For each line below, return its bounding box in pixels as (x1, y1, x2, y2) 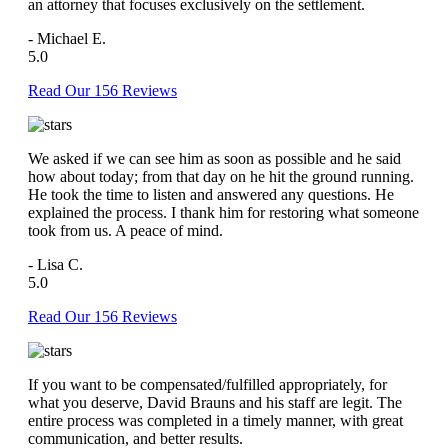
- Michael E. (28, 29, 106, 47)
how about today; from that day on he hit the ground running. (28, 167, 414, 185)
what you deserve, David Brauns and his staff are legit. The (28, 393, 402, 411)
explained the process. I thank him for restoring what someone (28, 203, 419, 221)
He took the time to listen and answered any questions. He (28, 185, 394, 203)
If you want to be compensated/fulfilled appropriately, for (28, 375, 387, 393)
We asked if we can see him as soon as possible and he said (28, 149, 401, 167)
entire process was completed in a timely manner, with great (28, 411, 403, 429)
